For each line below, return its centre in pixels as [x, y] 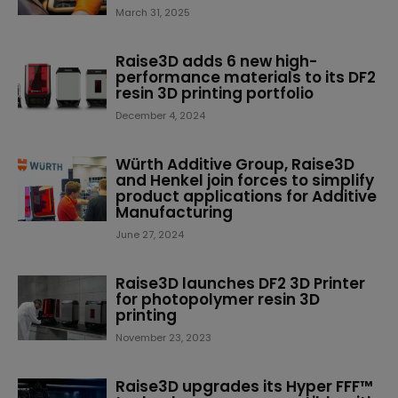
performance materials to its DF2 [246, 77]
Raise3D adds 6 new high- [216, 61]
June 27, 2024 [150, 235]
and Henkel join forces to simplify [245, 180]
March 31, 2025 [153, 12]
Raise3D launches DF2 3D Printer [240, 283]
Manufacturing [174, 212]
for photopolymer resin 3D [218, 299]
